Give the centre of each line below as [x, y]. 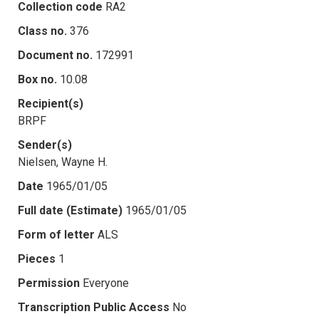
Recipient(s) [51, 103]
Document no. [55, 55]
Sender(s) [45, 145]
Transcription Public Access [94, 307]
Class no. [42, 31]
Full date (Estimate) [70, 210]
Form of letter [56, 234]
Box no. [37, 79]
